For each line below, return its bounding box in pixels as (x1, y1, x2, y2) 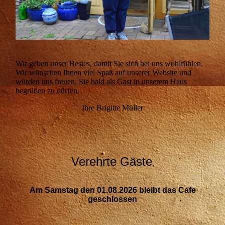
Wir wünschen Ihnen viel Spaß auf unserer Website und (16, 68, 192, 77)
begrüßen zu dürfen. (16, 86, 80, 95)
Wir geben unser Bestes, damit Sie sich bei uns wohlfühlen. (16, 59, 203, 68)
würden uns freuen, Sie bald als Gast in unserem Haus (16, 77, 187, 86)
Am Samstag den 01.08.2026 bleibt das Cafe (29, 185, 196, 194)
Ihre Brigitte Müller (82, 103, 143, 112)
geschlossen (88, 194, 137, 203)
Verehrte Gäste (71, 154, 152, 168)
